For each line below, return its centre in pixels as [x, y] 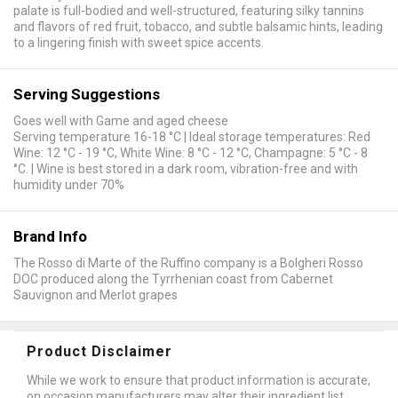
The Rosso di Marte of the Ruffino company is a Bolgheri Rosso [188, 263]
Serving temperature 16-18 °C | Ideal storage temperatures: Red [192, 136]
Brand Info [50, 236]
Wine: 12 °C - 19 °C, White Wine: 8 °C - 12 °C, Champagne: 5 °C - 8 [191, 152]
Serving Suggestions [87, 94]
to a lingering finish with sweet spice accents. [139, 42]
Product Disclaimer [99, 351]
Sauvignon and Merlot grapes [96, 295]
